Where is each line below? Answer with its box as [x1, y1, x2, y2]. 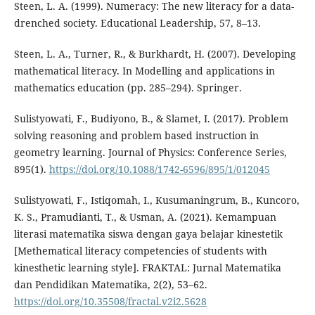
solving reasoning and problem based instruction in [13, 128, 259, 142]
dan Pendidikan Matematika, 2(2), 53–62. [13, 277, 207, 291]
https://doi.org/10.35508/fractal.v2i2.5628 [13, 294, 207, 308]
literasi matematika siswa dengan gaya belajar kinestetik [13, 226, 283, 240]
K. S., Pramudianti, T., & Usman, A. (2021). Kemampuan [13, 210, 276, 224]
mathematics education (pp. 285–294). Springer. [13, 80, 242, 94]
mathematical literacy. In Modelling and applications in [13, 63, 275, 77]
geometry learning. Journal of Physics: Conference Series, [13, 145, 287, 159]
